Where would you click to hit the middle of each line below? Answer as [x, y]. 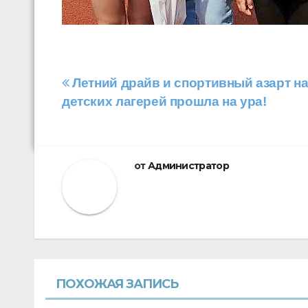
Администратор [188, 165]
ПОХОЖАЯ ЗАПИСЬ [117, 284]
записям [107, 144]
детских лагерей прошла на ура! [164, 101]
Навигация [121, 87]
